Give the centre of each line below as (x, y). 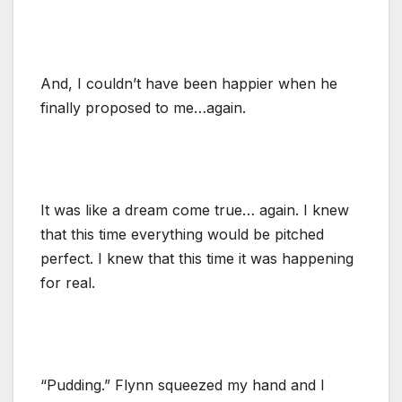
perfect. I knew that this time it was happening (197, 258)
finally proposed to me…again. (143, 107)
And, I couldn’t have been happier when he (189, 83)
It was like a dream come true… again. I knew (195, 210)
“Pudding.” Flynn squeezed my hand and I (183, 385)
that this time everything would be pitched (182, 234)
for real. (68, 282)
